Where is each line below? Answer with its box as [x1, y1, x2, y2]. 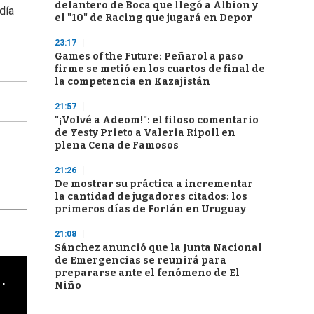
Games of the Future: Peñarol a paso [55, 50, 243, 62]
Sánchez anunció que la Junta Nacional [55, 242, 262, 254]
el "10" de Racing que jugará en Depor [55, 12, 252, 24]
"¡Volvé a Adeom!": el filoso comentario [55, 114, 259, 126]
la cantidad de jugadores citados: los [55, 191, 247, 203]
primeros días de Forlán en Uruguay [55, 203, 246, 215]
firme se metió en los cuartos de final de [55, 63, 265, 75]
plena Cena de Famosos [55, 139, 179, 151]
